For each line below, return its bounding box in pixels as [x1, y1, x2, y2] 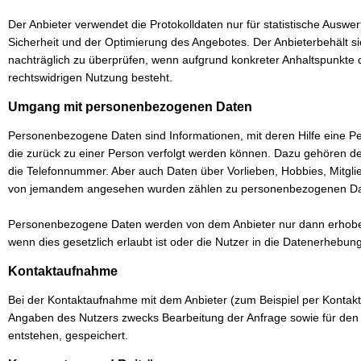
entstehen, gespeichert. [8, 329, 128, 342]
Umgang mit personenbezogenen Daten [8, 100, 252, 114]
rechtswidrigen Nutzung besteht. [8, 71, 176, 84]
